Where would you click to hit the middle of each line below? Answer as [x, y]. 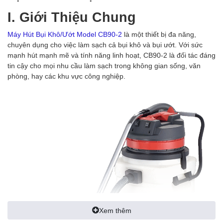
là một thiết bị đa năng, [159, 34]
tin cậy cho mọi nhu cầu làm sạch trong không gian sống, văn [104, 65]
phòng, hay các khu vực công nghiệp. [66, 76]
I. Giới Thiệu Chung [72, 16]
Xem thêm [115, 210]
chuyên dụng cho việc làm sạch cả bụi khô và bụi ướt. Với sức [105, 44]
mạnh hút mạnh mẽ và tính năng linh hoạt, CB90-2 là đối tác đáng [111, 55]
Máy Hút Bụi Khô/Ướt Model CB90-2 [65, 34]
